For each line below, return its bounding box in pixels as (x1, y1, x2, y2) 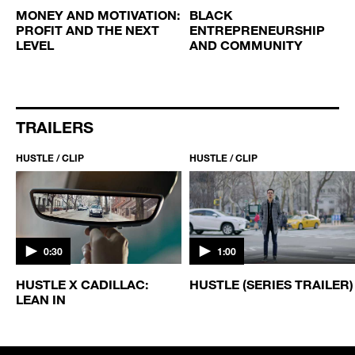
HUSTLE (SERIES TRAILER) (189, 276, 353, 292)
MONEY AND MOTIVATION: (16, 6, 180, 22)
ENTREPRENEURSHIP (189, 21, 325, 37)
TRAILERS (16, 116, 94, 136)
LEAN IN (16, 291, 66, 307)
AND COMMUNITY (189, 36, 303, 52)
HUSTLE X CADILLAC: (16, 276, 148, 292)
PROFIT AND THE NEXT (16, 21, 159, 37)
